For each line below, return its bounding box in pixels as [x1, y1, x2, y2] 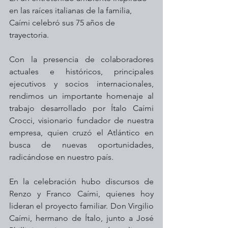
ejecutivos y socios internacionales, [9, 79, 154, 89]
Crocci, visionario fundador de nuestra [9, 116, 154, 125]
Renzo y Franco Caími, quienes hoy [9, 189, 154, 198]
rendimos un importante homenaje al [9, 91, 154, 101]
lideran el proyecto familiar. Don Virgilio [9, 201, 154, 211]
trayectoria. [9, 30, 49, 40]
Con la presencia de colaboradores [9, 54, 154, 64]
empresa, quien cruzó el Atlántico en [9, 128, 154, 137]
